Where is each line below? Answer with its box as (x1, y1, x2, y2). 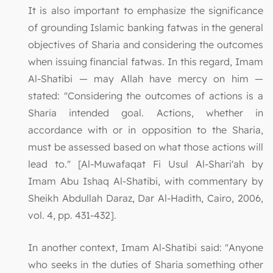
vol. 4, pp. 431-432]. (28, 209, 116, 222)
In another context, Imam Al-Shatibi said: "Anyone (28, 241, 263, 254)
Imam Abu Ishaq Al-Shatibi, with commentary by (28, 175, 263, 188)
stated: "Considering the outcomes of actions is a (28, 90, 263, 102)
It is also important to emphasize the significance (28, 4, 263, 17)
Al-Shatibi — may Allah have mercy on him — (28, 73, 263, 85)
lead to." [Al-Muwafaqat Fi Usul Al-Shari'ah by (28, 158, 263, 171)
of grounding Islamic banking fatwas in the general (28, 21, 263, 34)
